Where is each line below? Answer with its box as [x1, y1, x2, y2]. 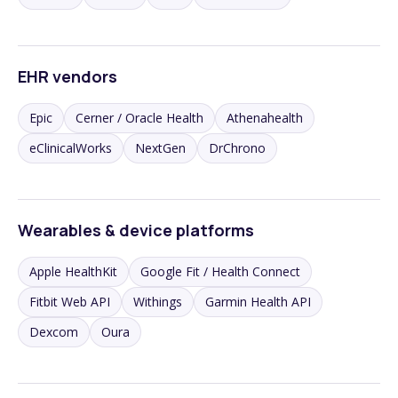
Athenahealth [227, 108, 303, 126]
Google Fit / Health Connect [140, 262, 300, 280]
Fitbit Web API [29, 292, 110, 310]
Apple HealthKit [29, 262, 117, 280]
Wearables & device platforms [18, 219, 254, 241]
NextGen [135, 139, 186, 156]
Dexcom [29, 322, 78, 340]
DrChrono [209, 139, 266, 156]
